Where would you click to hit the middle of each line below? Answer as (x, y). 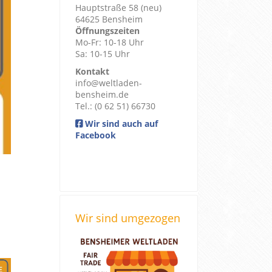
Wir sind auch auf (120, 124)
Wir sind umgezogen (128, 218)
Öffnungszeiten (107, 31)
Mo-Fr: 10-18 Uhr (110, 42)
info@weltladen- (109, 83)
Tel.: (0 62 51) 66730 (115, 106)
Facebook (96, 135)
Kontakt (92, 71)
